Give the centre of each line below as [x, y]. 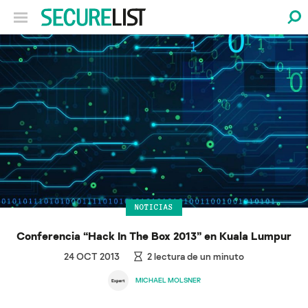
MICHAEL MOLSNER [168, 280]
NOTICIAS [154, 207]
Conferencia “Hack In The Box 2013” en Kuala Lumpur [154, 235]
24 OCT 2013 [91, 256]
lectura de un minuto [198, 256]
